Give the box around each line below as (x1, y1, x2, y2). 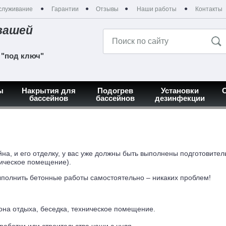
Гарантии (51, 6, 79, 13)
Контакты (195, 6, 222, 13)
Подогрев (97, 86, 133, 95)
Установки (160, 86, 199, 95)
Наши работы (136, 6, 177, 13)
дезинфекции (154, 94, 205, 103)
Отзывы (95, 6, 119, 13)
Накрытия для (22, 86, 76, 95)
